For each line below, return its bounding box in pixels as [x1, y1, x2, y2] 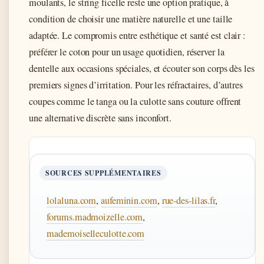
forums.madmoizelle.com [47, 210, 143, 223]
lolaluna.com [47, 193, 97, 207]
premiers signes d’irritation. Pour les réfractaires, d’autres [29, 78, 243, 91]
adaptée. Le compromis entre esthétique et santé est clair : [29, 28, 246, 42]
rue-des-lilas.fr [161, 193, 216, 207]
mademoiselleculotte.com [47, 226, 145, 240]
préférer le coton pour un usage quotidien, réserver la [29, 45, 225, 58]
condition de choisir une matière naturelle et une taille [29, 12, 233, 25]
